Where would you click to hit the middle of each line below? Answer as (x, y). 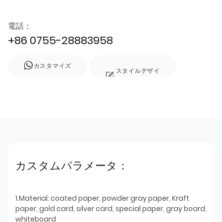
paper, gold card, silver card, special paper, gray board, (111, 208)
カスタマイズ (52, 65)
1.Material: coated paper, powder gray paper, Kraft (102, 198)
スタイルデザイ (138, 70)
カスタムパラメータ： (72, 166)
